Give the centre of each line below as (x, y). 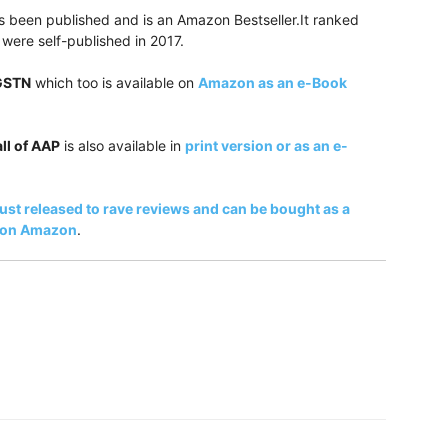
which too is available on (114, 82)
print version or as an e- (266, 145)
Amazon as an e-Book (272, 82)
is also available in (122, 145)
